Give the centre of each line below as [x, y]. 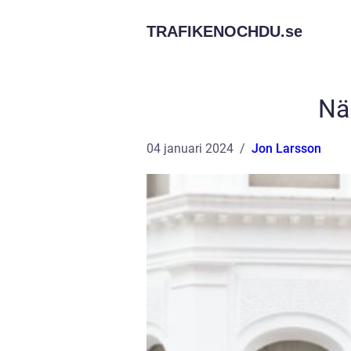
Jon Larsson [286, 148]
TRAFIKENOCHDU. [216, 31]
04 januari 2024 [190, 148]
